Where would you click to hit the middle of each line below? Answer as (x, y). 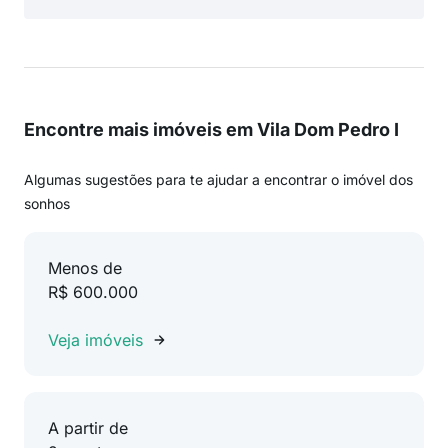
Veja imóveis (95, 340)
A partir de (88, 428)
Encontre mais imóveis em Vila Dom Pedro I (211, 129)
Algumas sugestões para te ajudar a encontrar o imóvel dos (218, 179)
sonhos (47, 203)
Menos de (85, 268)
